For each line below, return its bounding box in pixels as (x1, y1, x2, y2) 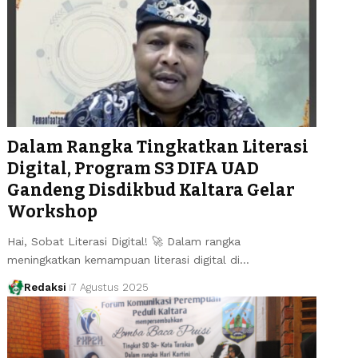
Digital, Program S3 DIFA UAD (7, 157, 260, 179)
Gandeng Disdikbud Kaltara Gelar (7, 179, 296, 201)
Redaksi (23, 280, 66, 293)
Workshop (7, 201, 98, 222)
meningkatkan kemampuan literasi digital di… (7, 253, 250, 266)
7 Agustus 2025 (70, 280, 149, 293)
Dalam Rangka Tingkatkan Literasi (7, 136, 309, 157)
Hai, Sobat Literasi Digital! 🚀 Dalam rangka (7, 234, 241, 248)
